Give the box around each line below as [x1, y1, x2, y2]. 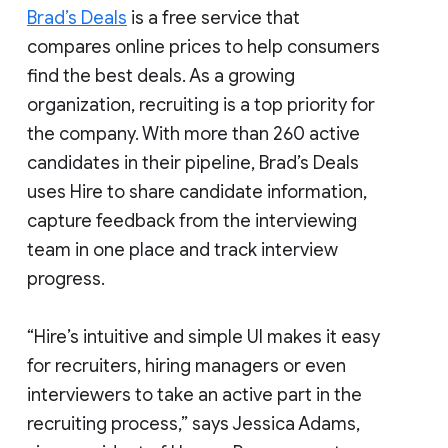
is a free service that [127, 6, 300, 29]
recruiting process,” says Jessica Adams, [27, 412, 360, 435]
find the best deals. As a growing [27, 64, 295, 87]
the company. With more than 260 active [27, 122, 360, 145]
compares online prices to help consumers [27, 35, 380, 58]
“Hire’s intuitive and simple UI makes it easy [27, 325, 380, 348]
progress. [27, 267, 105, 290]
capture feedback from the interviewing [27, 209, 357, 232]
